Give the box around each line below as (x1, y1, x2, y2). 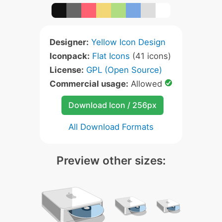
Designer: (50, 37, 89, 47)
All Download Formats (68, 122, 154, 132)
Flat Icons (92, 51, 130, 61)
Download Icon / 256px (68, 100, 157, 110)
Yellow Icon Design (91, 37, 166, 47)
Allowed (128, 79, 165, 89)
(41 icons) (130, 51, 171, 61)
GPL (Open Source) (86, 65, 162, 75)
